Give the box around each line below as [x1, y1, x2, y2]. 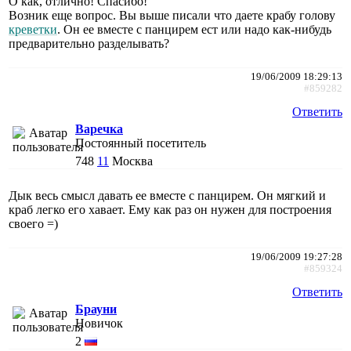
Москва [112, 154, 153, 168]
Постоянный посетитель [75, 136, 206, 150]
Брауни [75, 302, 117, 316]
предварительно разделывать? [9, 36, 169, 50]
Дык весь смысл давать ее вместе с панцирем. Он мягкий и [9, 188, 326, 202]
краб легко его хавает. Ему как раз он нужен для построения [9, 202, 331, 216]
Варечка [75, 121, 123, 136]
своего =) [9, 216, 58, 230]
